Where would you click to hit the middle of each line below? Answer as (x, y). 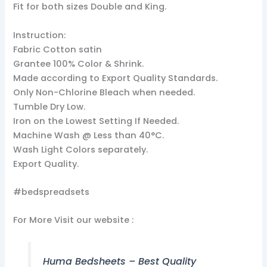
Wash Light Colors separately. (81, 149)
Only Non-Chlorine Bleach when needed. (104, 92)
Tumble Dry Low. (49, 106)
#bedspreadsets (52, 192)
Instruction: (40, 35)
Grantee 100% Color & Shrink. (79, 63)
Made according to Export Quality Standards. (116, 78)
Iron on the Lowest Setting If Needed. (96, 121)
